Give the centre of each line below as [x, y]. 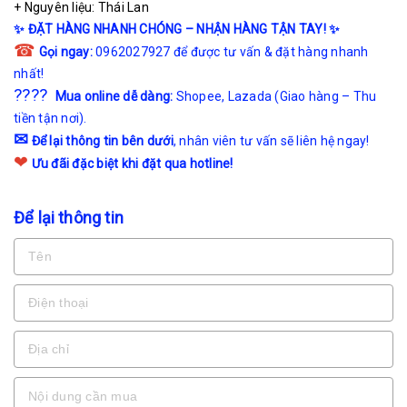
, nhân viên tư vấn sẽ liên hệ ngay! [271, 140]
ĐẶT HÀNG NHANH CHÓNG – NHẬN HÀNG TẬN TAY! [177, 29]
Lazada [251, 96]
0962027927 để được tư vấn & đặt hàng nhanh [230, 51]
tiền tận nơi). [50, 118]
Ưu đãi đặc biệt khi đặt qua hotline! [132, 163]
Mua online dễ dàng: [114, 96]
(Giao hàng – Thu [326, 96]
